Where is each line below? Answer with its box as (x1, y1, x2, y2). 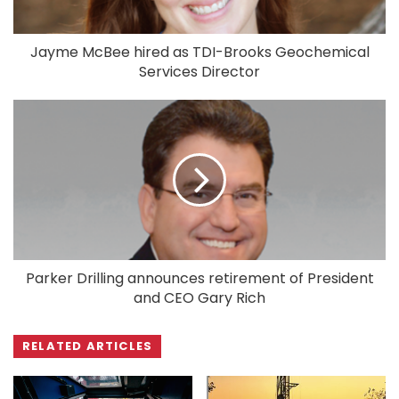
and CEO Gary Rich (134, 287, 265, 308)
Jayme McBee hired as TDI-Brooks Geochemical (29, 41, 370, 62)
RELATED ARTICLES (22, 337, 153, 354)
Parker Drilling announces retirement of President (25, 267, 374, 289)
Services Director (139, 61, 260, 82)
